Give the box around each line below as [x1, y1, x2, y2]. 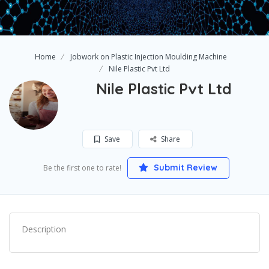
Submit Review [151, 162, 217, 173]
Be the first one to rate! [43, 163, 121, 173]
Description [22, 223, 66, 235]
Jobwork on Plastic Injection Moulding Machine [70, 52, 227, 62]
